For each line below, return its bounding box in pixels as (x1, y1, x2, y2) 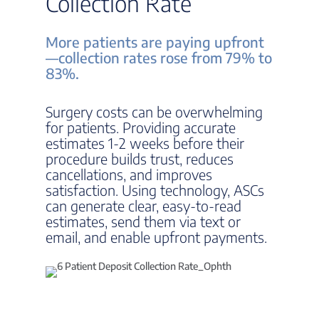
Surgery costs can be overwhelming (46, 103, 263, 120)
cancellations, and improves (46, 165, 212, 183)
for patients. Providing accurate (46, 118, 236, 136)
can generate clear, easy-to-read (46, 197, 241, 214)
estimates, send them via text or (46, 212, 241, 230)
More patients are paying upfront (46, 33, 264, 51)
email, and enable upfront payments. (46, 228, 267, 246)
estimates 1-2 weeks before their (46, 134, 244, 152)
